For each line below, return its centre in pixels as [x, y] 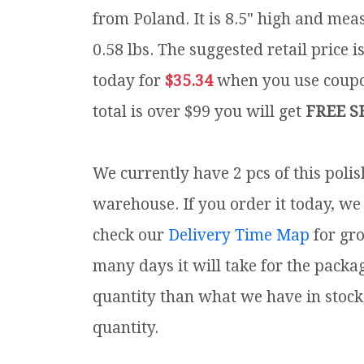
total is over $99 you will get [199, 112]
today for [129, 81]
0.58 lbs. [125, 50]
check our [130, 236]
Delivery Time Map [239, 236]
